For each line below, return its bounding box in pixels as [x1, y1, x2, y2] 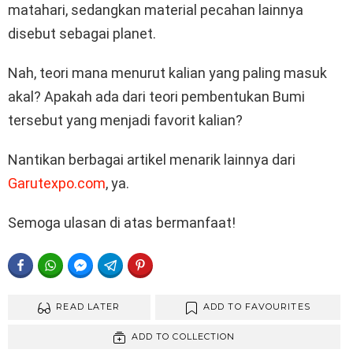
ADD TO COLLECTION [131, 330, 236, 342]
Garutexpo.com [8, 175, 106, 192]
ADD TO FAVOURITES [203, 301, 310, 313]
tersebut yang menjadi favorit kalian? [8, 112, 243, 129]
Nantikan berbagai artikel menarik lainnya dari [8, 151, 295, 169]
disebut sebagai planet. [8, 25, 156, 43]
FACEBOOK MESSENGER [93, 259, 230, 272]
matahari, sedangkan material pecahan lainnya [8, 2, 303, 19]
